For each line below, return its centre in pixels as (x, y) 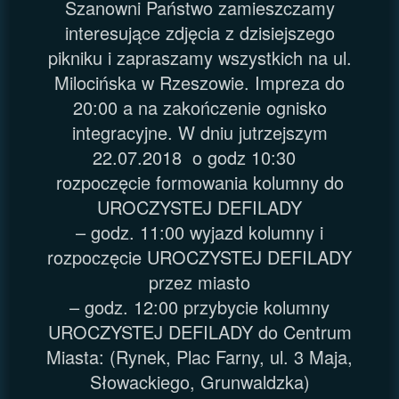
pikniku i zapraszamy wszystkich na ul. (199, 57)
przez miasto (199, 281)
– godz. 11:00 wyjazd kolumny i (199, 232)
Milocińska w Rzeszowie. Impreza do (199, 82)
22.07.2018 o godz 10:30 (199, 157)
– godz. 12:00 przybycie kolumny (199, 306)
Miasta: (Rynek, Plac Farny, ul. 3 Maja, (199, 356)
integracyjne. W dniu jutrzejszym (199, 132)
